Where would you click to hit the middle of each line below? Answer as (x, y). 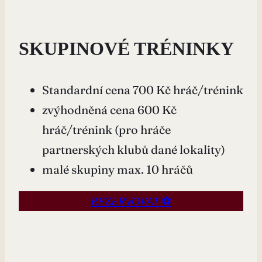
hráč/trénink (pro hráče (106, 129)
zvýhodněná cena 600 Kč (109, 109)
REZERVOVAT (125, 201)
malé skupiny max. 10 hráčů (118, 169)
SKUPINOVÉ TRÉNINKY (126, 48)
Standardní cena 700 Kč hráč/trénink (143, 89)
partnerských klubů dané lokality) (134, 149)
